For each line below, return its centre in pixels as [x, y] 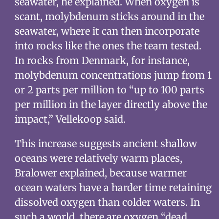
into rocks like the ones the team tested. [108, 46]
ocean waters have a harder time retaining [113, 188]
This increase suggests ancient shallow [106, 144]
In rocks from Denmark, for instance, [102, 61]
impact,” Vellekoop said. [70, 119]
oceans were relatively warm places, [98, 158]
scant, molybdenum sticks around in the [109, 17]
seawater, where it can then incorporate [107, 31]
